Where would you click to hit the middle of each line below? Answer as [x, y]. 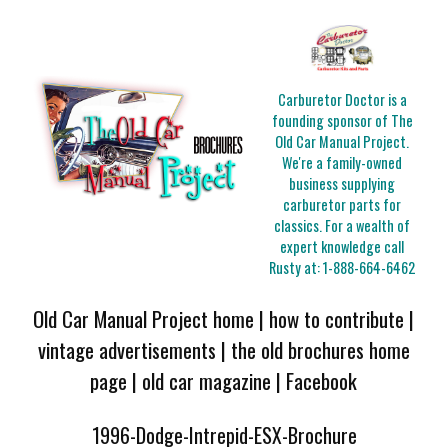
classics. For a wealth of [342, 226]
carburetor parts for [342, 205]
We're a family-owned [342, 163]
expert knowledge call [342, 247]
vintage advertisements [126, 349]
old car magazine [207, 380]
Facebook [322, 380]
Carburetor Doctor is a [342, 100]
